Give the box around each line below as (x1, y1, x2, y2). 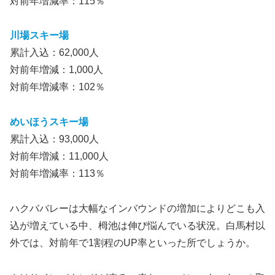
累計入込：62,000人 (10, 47, 99, 58)
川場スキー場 (10, 30, 69, 41)
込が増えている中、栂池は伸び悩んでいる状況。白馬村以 (10, 220, 265, 231)
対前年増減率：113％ (10, 168, 105, 179)
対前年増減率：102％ (10, 82, 105, 93)
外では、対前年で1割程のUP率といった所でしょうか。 (10, 237, 255, 248)
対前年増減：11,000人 (10, 151, 109, 162)
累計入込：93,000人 (10, 134, 99, 145)
